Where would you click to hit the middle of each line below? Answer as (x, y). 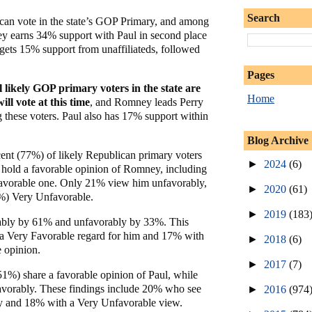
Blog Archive (278, 140)
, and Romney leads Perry (147, 102)
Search (264, 17)
